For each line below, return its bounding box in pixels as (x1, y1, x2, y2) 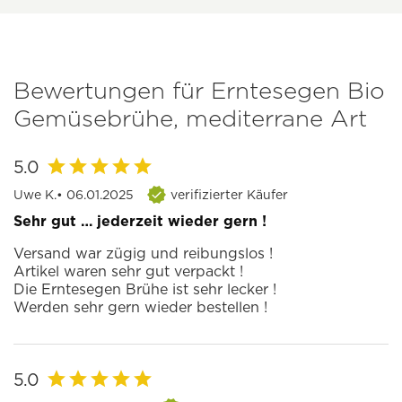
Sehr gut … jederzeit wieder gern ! (13, 213, 267, 231)
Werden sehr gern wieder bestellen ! (13, 299, 267, 317)
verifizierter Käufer (170, 188, 288, 203)
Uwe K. (13, 188, 57, 203)
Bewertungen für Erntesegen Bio (13, 76, 385, 105)
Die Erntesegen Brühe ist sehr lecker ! (13, 281, 276, 299)
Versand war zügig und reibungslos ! (13, 245, 273, 263)
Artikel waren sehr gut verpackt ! (13, 263, 243, 281)
